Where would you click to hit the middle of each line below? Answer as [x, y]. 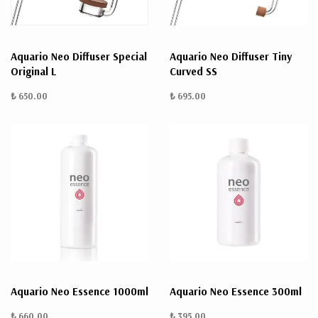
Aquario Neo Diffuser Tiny [231, 56]
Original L [33, 71]
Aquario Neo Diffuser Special [79, 56]
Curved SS [193, 71]
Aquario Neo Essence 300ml [236, 291]
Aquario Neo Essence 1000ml [79, 291]
